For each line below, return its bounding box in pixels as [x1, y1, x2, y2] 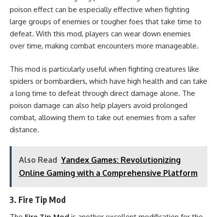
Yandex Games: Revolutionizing [61, 155, 181, 165]
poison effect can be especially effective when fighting [10, 5, 189, 14]
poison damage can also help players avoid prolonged [10, 100, 187, 110]
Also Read [19, 155, 57, 165]
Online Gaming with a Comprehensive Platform [19, 168, 198, 178]
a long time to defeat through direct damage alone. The [10, 88, 195, 98]
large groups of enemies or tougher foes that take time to [10, 17, 201, 26]
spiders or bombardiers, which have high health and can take [10, 76, 207, 86]
